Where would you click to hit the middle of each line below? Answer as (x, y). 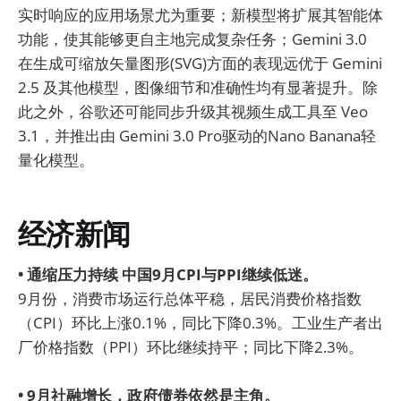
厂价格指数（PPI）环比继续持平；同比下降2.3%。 (191, 346)
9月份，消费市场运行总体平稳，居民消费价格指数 (190, 298)
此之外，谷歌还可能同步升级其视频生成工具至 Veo (193, 111)
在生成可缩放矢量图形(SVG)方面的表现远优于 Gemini (200, 63)
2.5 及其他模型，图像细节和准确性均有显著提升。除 (198, 87)
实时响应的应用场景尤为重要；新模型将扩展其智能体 (200, 14)
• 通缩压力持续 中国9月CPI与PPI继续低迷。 (168, 274)
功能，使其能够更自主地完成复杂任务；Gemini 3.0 (192, 38)
